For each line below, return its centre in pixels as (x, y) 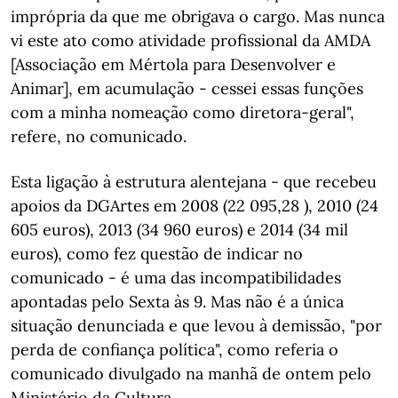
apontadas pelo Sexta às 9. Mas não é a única (177, 302)
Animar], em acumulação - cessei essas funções (187, 88)
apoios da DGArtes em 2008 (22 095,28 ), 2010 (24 (195, 206)
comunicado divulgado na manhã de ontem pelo (191, 374)
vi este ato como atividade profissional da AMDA (191, 40)
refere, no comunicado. (99, 136)
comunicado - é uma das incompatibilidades (176, 278)
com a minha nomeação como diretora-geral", (183, 112)
